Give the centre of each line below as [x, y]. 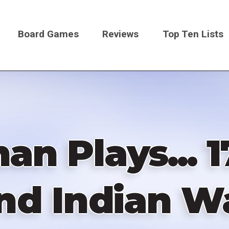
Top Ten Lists [193, 34]
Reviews [121, 34]
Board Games [48, 34]
